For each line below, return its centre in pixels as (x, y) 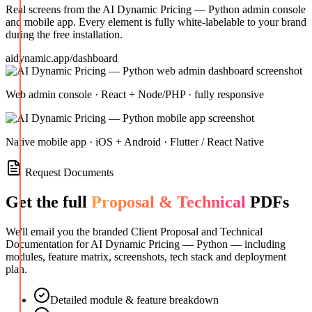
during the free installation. (64, 35)
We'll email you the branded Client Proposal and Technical (134, 232)
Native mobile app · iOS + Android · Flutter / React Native (135, 142)
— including (257, 244)
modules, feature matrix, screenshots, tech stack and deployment (146, 257)
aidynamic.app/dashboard (62, 58)
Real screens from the (54, 10)
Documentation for (47, 244)
